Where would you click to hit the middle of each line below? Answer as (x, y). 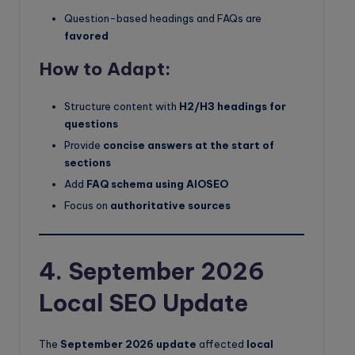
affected (221, 344)
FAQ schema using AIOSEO (157, 183)
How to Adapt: (105, 69)
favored (86, 35)
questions (91, 123)
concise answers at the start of (189, 145)
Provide (84, 145)
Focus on (87, 205)
